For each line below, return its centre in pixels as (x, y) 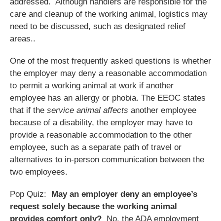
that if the (28, 110)
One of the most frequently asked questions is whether (110, 61)
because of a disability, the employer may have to (101, 122)
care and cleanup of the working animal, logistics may (109, 14)
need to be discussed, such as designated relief (98, 26)
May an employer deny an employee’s (124, 194)
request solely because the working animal (93, 206)
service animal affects (88, 110)
